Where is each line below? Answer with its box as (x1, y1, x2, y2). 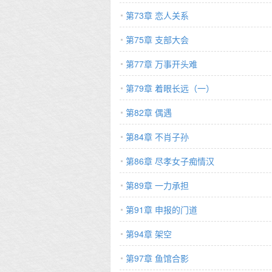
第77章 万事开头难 (126, 58, 197, 70)
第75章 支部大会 (126, 33, 189, 46)
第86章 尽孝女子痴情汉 (126, 155, 214, 167)
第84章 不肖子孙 (126, 131, 189, 143)
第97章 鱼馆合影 (126, 252, 189, 264)
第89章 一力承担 (126, 179, 189, 191)
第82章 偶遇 (126, 106, 172, 118)
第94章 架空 (126, 228, 172, 240)
